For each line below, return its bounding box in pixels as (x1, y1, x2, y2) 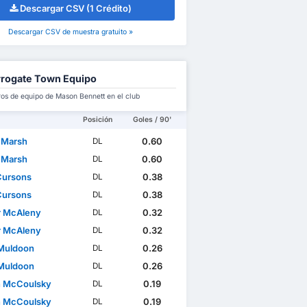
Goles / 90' (133, 115, 171, 125)
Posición (83, 115, 113, 125)
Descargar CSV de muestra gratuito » (8, 27, 134, 37)
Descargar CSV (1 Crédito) (20, 3, 132, 14)
